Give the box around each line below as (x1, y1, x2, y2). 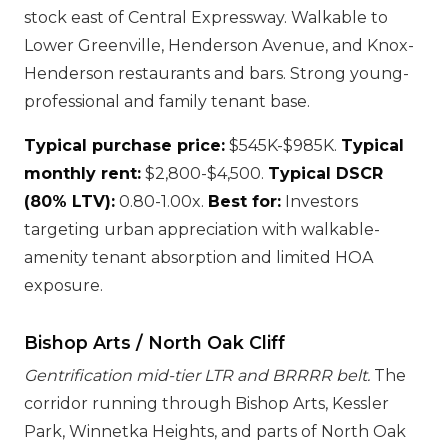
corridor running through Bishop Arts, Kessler (24, 394, 389, 413)
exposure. (24, 276, 103, 295)
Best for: (208, 192, 281, 211)
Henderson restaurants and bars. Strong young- (24, 64, 409, 83)
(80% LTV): (24, 192, 115, 211)
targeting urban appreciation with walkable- (24, 220, 380, 239)
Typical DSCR (268, 164, 383, 183)
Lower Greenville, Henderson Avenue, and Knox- (24, 36, 414, 55)
